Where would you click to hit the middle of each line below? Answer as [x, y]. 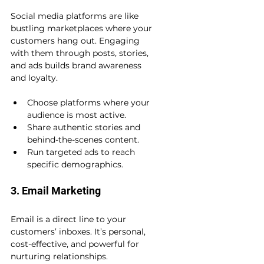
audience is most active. [77, 115]
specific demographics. [75, 165]
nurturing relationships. [59, 257]
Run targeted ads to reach [82, 152]
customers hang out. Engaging [76, 41]
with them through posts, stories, [81, 53]
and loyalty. [34, 78]
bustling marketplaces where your [82, 29]
